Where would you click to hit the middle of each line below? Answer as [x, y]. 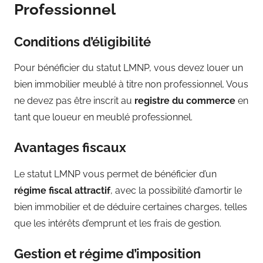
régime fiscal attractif [62, 190]
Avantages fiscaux [70, 148]
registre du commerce [185, 101]
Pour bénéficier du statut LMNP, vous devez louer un [129, 68]
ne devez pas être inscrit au [74, 101]
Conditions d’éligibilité [82, 41]
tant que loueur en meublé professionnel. [103, 117]
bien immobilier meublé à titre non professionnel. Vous [131, 85]
